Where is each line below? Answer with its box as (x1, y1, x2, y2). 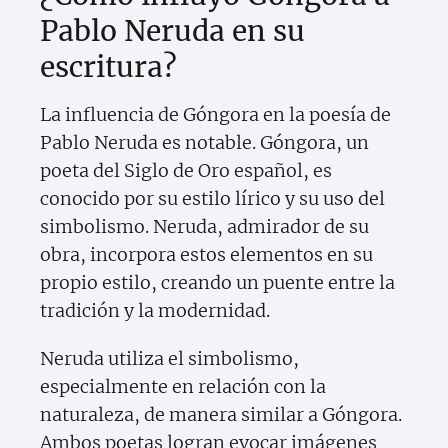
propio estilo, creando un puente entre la (40, 271, 395, 295)
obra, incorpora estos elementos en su (40, 243, 373, 267)
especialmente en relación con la (40, 375, 326, 399)
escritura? (40, 49, 177, 86)
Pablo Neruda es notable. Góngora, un (40, 131, 369, 155)
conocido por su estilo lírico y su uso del (40, 187, 385, 211)
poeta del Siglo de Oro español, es (40, 159, 332, 183)
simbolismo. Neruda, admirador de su (40, 215, 369, 239)
